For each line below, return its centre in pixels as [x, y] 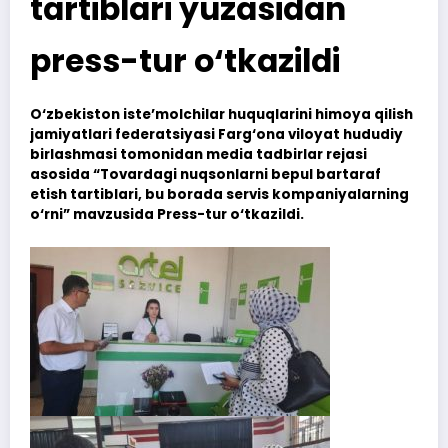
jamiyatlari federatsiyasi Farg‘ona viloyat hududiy [216, 134]
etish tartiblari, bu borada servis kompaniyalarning [219, 194]
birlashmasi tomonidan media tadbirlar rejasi [198, 154]
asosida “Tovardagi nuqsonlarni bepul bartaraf [205, 174]
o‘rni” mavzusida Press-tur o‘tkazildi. [167, 214]
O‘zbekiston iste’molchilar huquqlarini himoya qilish [221, 114]
